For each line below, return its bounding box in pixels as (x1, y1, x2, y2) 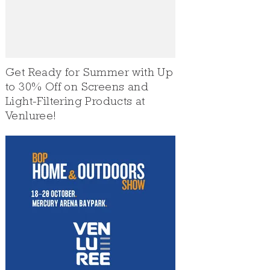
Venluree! (5, 111, 57, 123)
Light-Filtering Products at (5, 96, 145, 108)
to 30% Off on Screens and (5, 82, 148, 94)
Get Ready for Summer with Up (5, 67, 174, 80)
